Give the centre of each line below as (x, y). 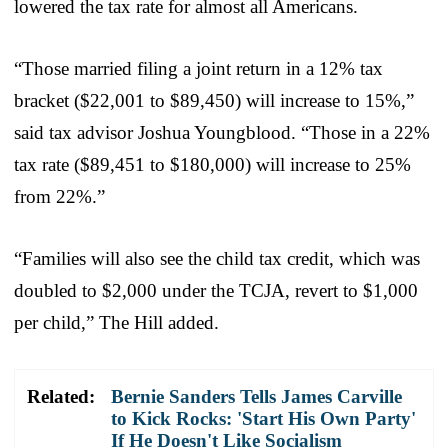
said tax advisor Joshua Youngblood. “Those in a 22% (222, 132)
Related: (61, 396)
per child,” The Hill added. (116, 322)
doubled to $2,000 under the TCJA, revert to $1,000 (216, 290)
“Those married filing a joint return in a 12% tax (198, 68)
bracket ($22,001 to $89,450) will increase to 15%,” (214, 100)
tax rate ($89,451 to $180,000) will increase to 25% (212, 164)
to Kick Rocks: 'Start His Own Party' (263, 418)
